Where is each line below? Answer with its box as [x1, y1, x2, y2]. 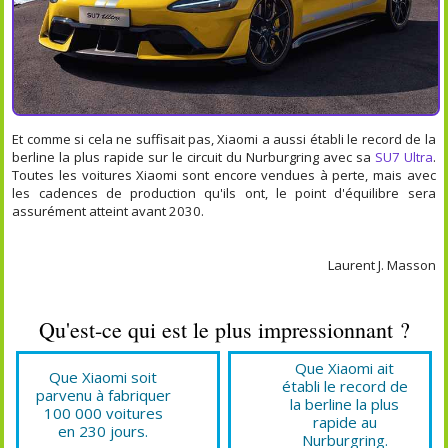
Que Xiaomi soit [49, 366, 158, 387]
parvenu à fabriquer [35, 384, 171, 405]
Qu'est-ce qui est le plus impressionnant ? [38, 314, 410, 344]
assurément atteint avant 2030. [12, 201, 205, 220]
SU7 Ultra [374, 147, 433, 166]
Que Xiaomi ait [295, 357, 395, 378]
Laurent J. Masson [327, 255, 436, 274]
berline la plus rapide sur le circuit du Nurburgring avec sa [12, 147, 375, 166]
